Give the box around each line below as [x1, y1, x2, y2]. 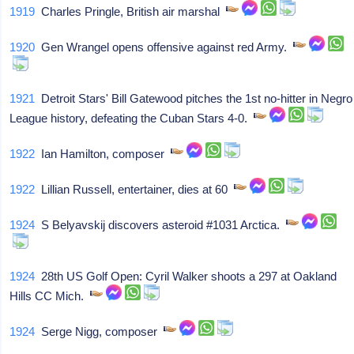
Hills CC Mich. [9, 289, 91, 303]
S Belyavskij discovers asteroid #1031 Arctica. [35, 218, 287, 232]
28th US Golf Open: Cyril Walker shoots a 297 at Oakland [35, 269, 337, 283]
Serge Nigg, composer [35, 325, 164, 338]
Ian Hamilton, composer [35, 147, 171, 160]
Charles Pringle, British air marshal [35, 5, 227, 18]
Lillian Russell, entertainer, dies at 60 [35, 183, 235, 196]
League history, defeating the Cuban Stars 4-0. [9, 111, 254, 125]
